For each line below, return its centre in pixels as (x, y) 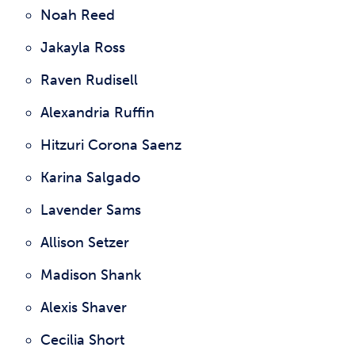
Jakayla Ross (83, 48)
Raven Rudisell (89, 80)
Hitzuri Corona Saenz (111, 145)
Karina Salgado (90, 177)
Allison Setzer (85, 242)
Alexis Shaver (84, 307)
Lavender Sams (91, 210)
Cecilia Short (82, 340)
